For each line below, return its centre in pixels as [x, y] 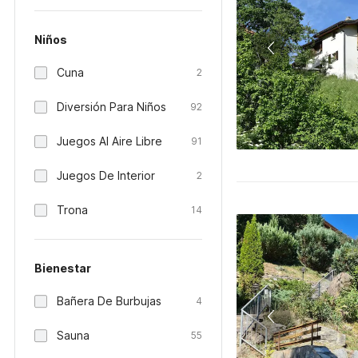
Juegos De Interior [106, 175]
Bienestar [63, 268]
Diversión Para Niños [111, 107]
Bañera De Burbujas [109, 301]
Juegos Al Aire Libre [109, 141]
